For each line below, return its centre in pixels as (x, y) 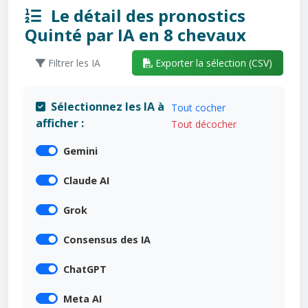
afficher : (60, 123)
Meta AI (82, 298)
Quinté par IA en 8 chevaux (135, 35)
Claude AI (86, 180)
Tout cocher (199, 107)
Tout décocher (204, 124)
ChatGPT (85, 269)
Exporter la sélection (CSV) (212, 63)
